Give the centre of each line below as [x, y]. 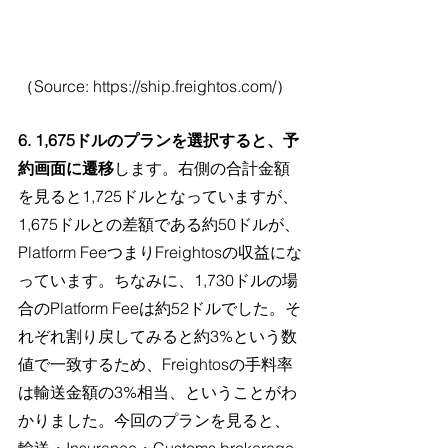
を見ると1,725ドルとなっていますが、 [158, 195]
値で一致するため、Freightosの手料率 [155, 363]
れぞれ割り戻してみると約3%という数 [157, 335]
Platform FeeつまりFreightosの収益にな [160, 251]
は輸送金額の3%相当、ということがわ [157, 391]
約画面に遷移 [66, 167]
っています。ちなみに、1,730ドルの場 [158, 279]
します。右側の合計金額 [202, 167]
